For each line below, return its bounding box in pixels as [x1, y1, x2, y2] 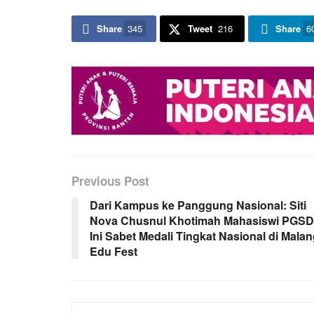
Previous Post [71, 172, 149, 190]
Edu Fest [90, 243, 137, 260]
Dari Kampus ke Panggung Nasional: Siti [90, 197, 306, 214]
